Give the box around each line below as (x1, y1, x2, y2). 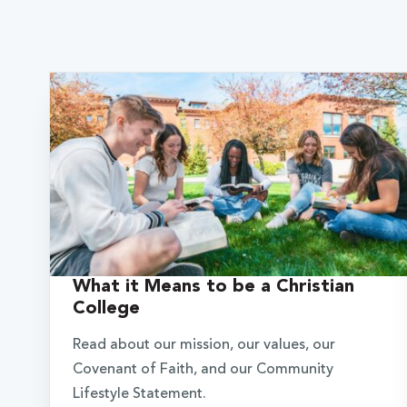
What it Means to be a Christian (72, 277, 354, 296)
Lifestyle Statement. (72, 386, 206, 402)
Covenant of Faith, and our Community (72, 362, 333, 377)
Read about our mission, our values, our (72, 337, 335, 352)
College (72, 299, 140, 318)
